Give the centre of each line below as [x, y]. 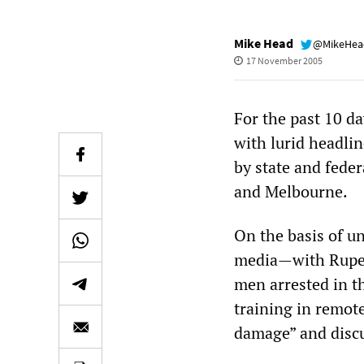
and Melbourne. [291, 191]
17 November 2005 [284, 61]
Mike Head [264, 43]
